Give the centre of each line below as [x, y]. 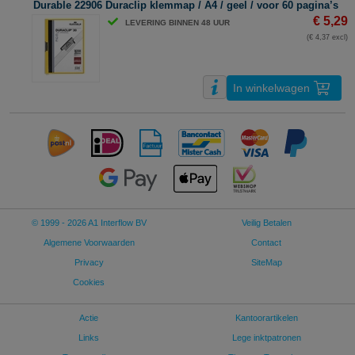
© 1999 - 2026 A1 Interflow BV [89, 223]
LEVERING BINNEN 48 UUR [178, 23]
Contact [266, 243]
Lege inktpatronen [266, 338]
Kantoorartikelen [266, 318]
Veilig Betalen [266, 223]
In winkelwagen [271, 88]
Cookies [89, 282]
